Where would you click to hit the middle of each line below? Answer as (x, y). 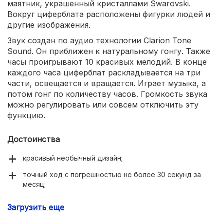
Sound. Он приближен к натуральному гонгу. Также (109, 51)
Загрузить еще (36, 207)
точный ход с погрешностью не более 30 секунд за (112, 174)
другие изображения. (49, 25)
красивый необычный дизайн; (73, 158)
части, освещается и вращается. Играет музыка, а (107, 83)
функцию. (26, 115)
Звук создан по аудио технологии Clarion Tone (99, 40)
